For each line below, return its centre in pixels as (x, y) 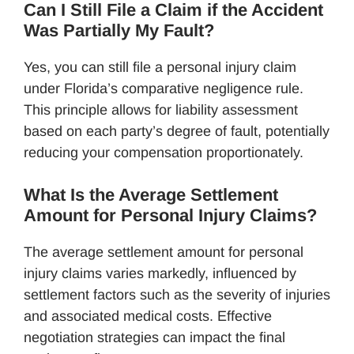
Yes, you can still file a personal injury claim (160, 67)
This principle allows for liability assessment (161, 109)
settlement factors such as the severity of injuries (177, 294)
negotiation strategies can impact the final (154, 337)
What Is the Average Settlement (151, 194)
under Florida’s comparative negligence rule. (164, 88)
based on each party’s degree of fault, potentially (177, 131)
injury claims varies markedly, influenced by (160, 273)
